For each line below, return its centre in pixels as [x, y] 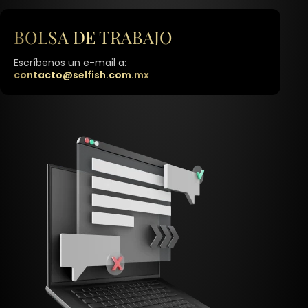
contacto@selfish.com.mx [81, 75]
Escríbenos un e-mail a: [70, 62]
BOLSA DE [55, 36]
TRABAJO [134, 36]
